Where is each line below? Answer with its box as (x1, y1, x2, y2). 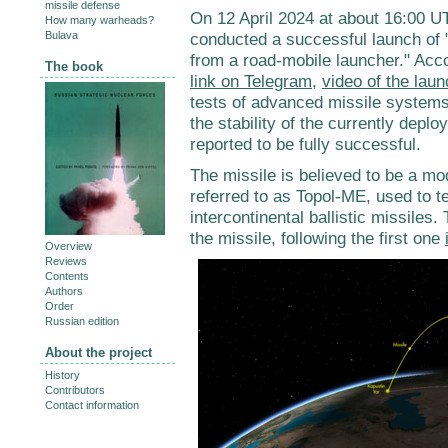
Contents (45, 270, 89, 283)
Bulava (45, 29, 78, 42)
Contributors (45, 384, 105, 397)
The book (45, 59, 103, 75)
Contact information (45, 399, 139, 412)
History (45, 369, 80, 382)
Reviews (45, 255, 87, 268)
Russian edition (45, 315, 119, 328)
